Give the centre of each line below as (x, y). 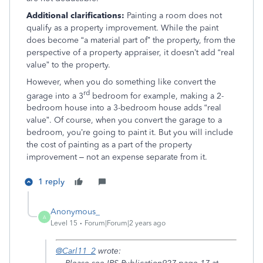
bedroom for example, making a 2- (157, 96)
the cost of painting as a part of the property (109, 145)
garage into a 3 (55, 96)
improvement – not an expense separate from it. (117, 157)
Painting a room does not (173, 15)
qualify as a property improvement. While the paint (122, 28)
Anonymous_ (75, 212)
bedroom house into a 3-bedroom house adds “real (124, 108)
